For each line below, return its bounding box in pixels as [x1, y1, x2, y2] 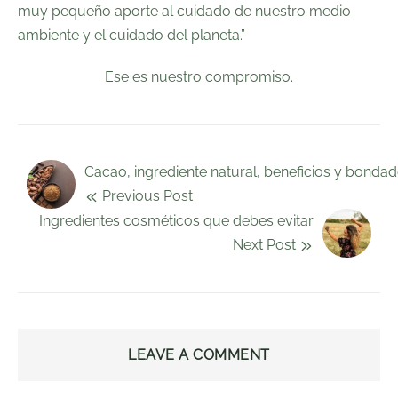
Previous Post [99, 187, 193, 204]
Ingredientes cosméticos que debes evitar [39, 211, 314, 229]
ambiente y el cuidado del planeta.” [18, 26, 245, 44]
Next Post [233, 235, 299, 253]
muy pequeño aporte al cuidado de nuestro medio [18, 2, 351, 20]
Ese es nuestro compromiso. [105, 68, 293, 85]
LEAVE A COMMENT [128, 346, 270, 363]
